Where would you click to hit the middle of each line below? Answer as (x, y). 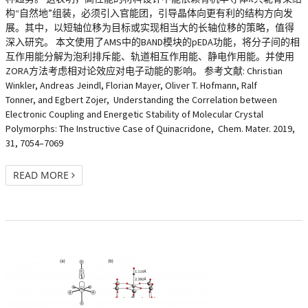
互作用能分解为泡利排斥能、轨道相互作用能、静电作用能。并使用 (150, 56)
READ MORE (42, 175)
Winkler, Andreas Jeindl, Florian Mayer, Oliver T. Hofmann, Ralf (131, 85)
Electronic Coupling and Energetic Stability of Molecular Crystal (134, 114)
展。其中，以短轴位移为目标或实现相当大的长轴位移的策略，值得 (150, 27)
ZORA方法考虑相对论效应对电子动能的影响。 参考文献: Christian (144, 71)
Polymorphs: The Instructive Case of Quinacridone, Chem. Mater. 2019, (150, 129)
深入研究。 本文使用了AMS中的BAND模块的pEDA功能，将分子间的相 (153, 42)
